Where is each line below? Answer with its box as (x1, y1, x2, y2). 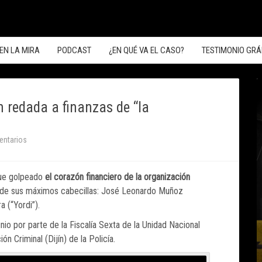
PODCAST (57, 45, 91, 56)
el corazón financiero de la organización (45, 171, 190, 182)
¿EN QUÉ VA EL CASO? (109, 45, 184, 56)
